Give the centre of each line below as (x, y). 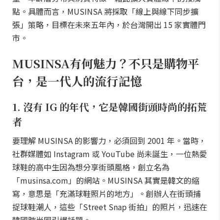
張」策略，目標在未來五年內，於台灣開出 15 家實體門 (109, 25)
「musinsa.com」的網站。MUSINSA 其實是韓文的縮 (106, 180)
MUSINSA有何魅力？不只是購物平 (106, 63)
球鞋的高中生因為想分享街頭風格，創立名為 (91, 167)
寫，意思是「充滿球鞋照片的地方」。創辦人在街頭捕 (107, 193)
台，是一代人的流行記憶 (77, 81)
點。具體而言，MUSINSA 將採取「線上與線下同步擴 (105, 11)
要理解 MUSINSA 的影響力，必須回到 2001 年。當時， (109, 140)
